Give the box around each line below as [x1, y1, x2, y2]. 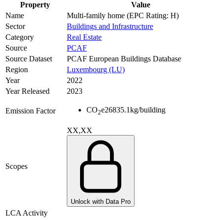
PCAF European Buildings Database [67, 55, 181, 63]
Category [5, 33, 34, 42]
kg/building [130, 106, 165, 114]
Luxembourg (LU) [67, 65, 125, 74]
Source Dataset [5, 55, 52, 63]
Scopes [5, 162, 27, 171]
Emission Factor [5, 107, 55, 115]
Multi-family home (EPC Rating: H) [67, 11, 179, 20]
